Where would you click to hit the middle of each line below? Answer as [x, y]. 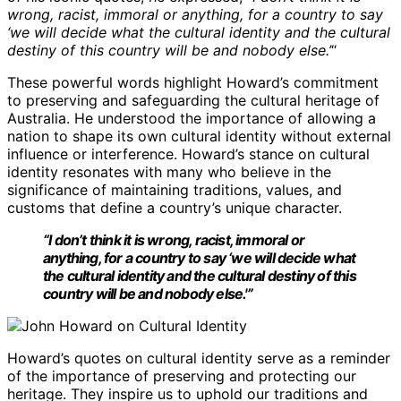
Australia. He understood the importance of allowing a [192, 118]
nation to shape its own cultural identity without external [199, 136]
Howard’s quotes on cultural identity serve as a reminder [199, 358]
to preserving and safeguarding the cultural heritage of [193, 100]
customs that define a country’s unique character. [175, 207]
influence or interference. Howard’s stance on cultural [188, 154]
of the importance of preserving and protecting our [182, 375]
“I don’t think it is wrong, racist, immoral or [174, 239]
